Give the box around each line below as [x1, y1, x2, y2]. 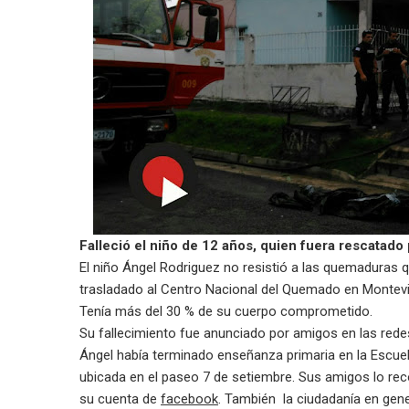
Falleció [79, 237, 131, 254]
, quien [253, 237, 300, 254]
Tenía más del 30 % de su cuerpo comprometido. [79, 303, 372, 320]
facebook [161, 391, 218, 407]
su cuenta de [79, 391, 161, 407]
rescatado [339, 237, 404, 254]
